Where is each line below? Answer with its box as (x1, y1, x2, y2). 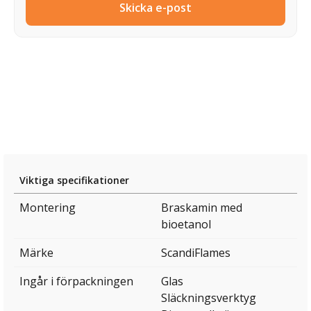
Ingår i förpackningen (19, 274, 133, 289)
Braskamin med (161, 200, 242, 216)
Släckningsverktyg (161, 290, 256, 306)
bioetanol (161, 217, 211, 233)
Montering (19, 200, 76, 216)
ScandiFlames (161, 245, 230, 261)
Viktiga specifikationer (19, 174, 129, 187)
